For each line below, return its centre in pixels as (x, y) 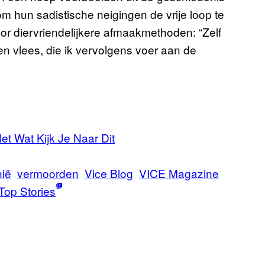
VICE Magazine (179, 173)
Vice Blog (109, 173)
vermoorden (48, 173)
